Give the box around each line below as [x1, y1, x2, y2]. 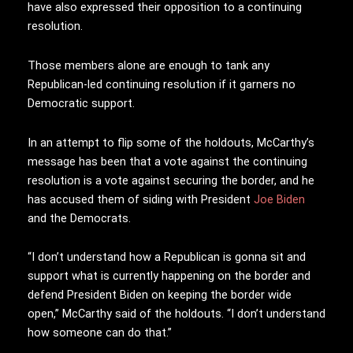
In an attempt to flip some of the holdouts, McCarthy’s [28, 135, 314, 150]
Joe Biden [254, 191, 305, 206]
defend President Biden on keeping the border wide [28, 288, 292, 303]
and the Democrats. [28, 210, 131, 225]
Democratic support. [28, 95, 135, 110]
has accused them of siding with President [28, 191, 254, 206]
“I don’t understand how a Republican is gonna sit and [28, 250, 306, 265]
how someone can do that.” [28, 325, 172, 340]
